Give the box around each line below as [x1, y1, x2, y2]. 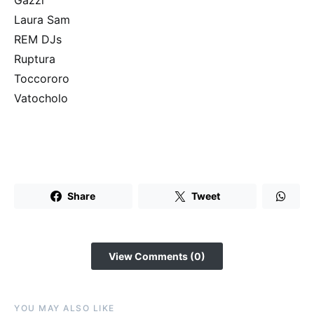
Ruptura [14, 51, 55, 66]
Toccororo [14, 71, 69, 86]
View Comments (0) [109, 250, 205, 262]
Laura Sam [14, 12, 70, 27]
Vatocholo [14, 90, 68, 105]
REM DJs [14, 32, 62, 46]
